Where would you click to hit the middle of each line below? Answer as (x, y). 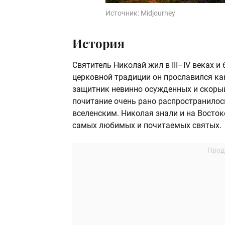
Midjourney (158, 13)
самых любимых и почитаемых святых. (147, 126)
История (98, 43)
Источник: (123, 13)
